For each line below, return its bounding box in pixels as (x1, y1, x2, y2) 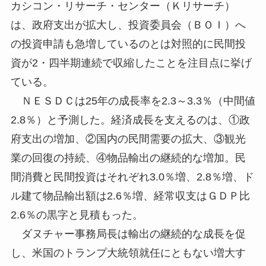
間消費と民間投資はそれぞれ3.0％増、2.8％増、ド (10, 170, 254, 183)
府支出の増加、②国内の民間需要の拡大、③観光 (10, 132, 246, 145)
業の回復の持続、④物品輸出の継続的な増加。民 (10, 151, 246, 164)
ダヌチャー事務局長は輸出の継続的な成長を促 (10, 227, 246, 240)
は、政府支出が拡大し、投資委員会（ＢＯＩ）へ (10, 18, 246, 31)
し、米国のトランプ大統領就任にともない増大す (10, 246, 246, 259)
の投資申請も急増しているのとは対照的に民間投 (10, 37, 246, 50)
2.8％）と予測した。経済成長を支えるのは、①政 (10, 113, 250, 126)
